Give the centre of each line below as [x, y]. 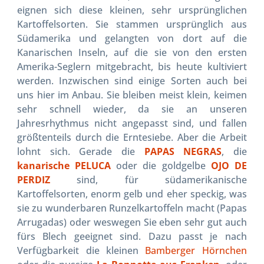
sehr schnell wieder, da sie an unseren [132, 109]
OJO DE [229, 165]
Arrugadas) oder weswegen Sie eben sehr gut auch [132, 222]
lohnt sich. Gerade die [81, 151]
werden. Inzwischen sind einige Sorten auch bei [132, 80]
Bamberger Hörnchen [196, 250]
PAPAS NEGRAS [183, 151]
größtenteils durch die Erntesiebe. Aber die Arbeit [132, 137]
